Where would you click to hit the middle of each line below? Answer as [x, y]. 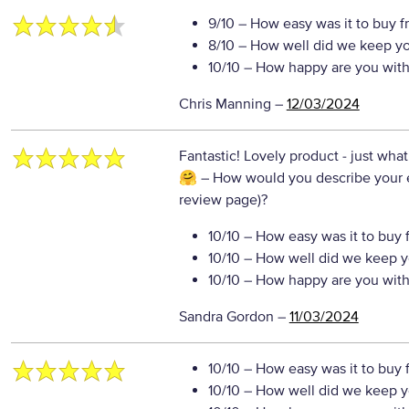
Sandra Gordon [226, 317]
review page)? [223, 200]
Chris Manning [225, 104]
